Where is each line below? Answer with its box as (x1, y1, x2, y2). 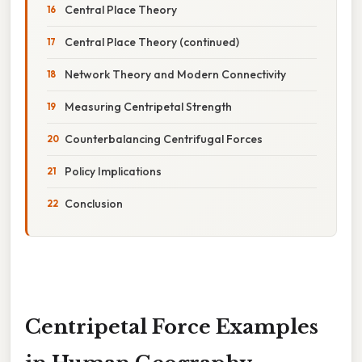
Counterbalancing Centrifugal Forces (65, 131, 263, 146)
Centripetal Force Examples (25, 314, 318, 339)
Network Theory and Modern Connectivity (65, 66, 286, 82)
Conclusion (65, 196, 123, 211)
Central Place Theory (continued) (65, 34, 239, 49)
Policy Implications (65, 163, 162, 179)
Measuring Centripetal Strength (65, 99, 232, 114)
